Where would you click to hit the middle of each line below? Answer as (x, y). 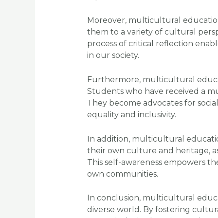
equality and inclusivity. (131, 114)
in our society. (113, 55)
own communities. (122, 174)
